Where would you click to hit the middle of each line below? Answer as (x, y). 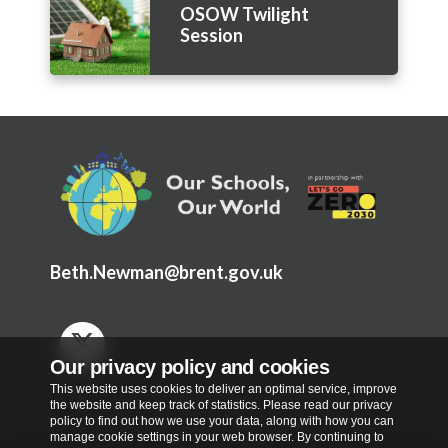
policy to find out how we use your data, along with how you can (222, 421)
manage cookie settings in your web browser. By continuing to (217, 437)
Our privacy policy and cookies (189, 367)
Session (211, 35)
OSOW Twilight (244, 14)
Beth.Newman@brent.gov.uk (166, 271)
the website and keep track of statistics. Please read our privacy (221, 405)
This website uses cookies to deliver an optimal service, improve (223, 389)
